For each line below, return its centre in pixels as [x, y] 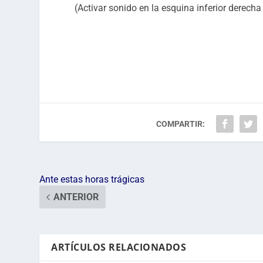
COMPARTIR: [181, 124]
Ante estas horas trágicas [92, 180]
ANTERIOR [76, 197]
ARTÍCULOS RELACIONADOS [119, 247]
